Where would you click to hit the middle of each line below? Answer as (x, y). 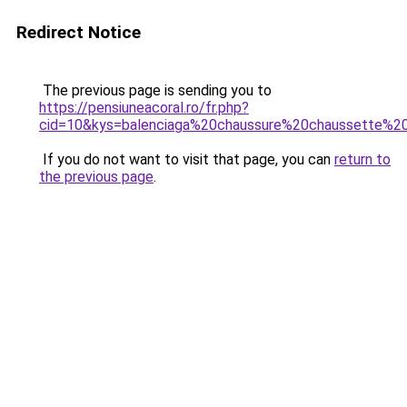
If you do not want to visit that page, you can (187, 159)
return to (362, 159)
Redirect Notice (79, 32)
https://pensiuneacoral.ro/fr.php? (144, 108)
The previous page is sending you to (155, 90)
